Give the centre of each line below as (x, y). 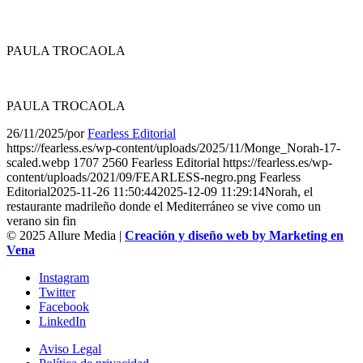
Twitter (57, 292)
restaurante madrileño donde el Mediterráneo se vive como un (164, 206)
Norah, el (289, 191)
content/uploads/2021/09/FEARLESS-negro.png (131, 177)
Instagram (64, 277)
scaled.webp (38, 162)
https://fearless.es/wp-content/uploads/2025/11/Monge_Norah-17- (173, 147)
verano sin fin (41, 220)
